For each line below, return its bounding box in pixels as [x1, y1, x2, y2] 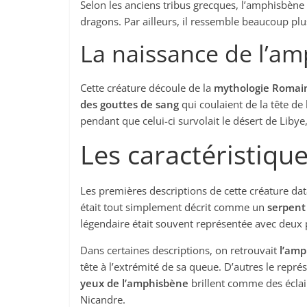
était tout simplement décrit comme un [80, 200, 267, 214]
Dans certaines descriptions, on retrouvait [80, 243, 280, 257]
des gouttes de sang [80, 97, 179, 111]
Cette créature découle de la [80, 81, 214, 95]
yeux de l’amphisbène [80, 276, 188, 290]
